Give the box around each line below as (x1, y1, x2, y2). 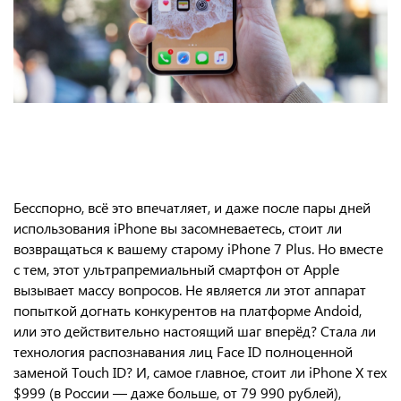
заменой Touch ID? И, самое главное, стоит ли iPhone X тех (13, 363, 387, 381)
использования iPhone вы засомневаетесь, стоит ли (13, 218, 342, 237)
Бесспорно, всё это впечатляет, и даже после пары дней (13, 198, 371, 217)
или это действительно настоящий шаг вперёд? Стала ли (13, 321, 376, 340)
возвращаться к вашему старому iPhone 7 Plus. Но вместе (13, 239, 383, 258)
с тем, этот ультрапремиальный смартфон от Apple (13, 260, 339, 278)
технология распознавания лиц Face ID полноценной (13, 342, 353, 361)
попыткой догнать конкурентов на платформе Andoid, (13, 301, 362, 320)
